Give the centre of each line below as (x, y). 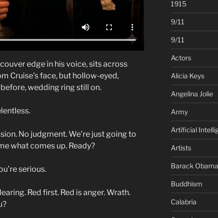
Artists (181, 147)
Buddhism (186, 183)
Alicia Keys (187, 75)
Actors (181, 57)
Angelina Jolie (192, 93)
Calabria (183, 201)
